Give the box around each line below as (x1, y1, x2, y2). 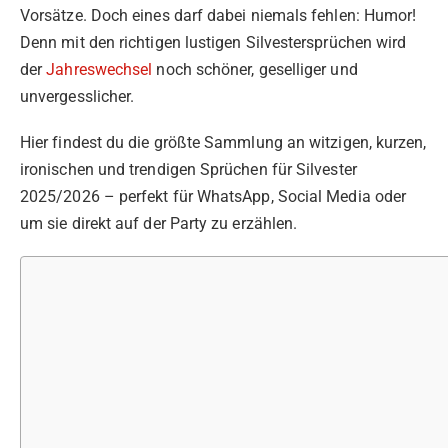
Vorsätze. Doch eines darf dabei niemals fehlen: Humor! (20, 5, 417, 25)
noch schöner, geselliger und (152, 59, 358, 79)
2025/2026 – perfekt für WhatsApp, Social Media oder (20, 186, 407, 206)
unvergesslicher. (20, 86, 135, 106)
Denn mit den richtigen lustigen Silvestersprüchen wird (20, 32, 407, 52)
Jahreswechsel (46, 59, 153, 79)
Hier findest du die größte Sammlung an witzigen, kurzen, (20, 132, 427, 152)
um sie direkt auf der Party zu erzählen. (20, 213, 298, 233)
